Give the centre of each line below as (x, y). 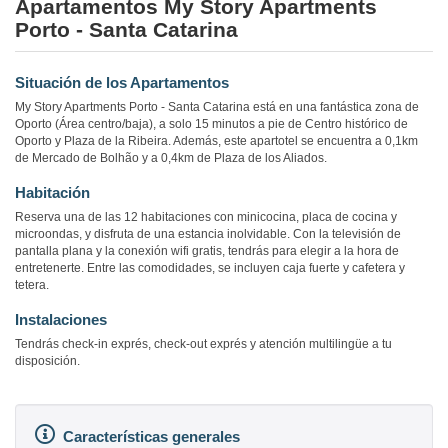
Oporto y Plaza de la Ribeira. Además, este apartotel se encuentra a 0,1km (216, 141)
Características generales (151, 437)
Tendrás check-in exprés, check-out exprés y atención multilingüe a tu (203, 344)
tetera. (32, 285)
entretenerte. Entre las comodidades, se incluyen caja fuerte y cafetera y (210, 268)
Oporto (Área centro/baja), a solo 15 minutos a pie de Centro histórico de (211, 124)
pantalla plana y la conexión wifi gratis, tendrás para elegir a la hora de (207, 251)
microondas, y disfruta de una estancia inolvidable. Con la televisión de (208, 234)
